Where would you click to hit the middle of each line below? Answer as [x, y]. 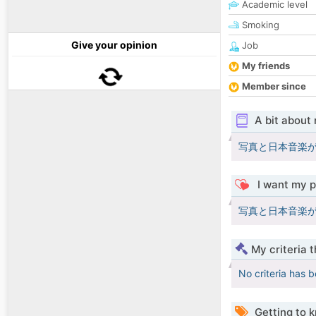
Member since [274, 86]
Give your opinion [114, 45]
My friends [266, 66]
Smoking [259, 25]
